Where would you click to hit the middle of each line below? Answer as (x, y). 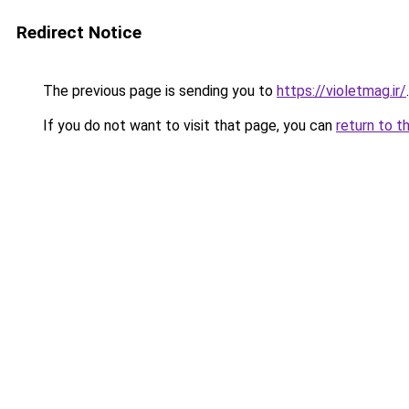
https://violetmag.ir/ (341, 91)
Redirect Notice (79, 32)
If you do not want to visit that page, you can (188, 126)
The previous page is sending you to (158, 91)
